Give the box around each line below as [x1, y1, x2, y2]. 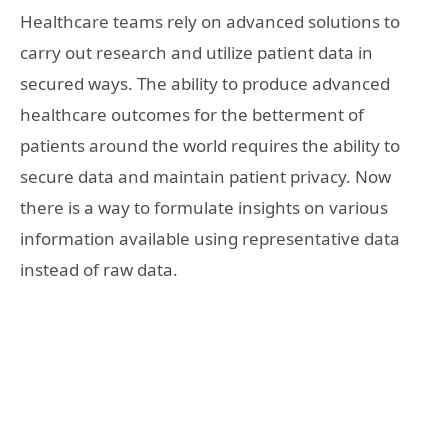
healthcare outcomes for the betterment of [20, 103, 364, 126]
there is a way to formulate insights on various [20, 196, 388, 219]
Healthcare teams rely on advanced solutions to [20, 10, 400, 33]
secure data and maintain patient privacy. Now [20, 165, 391, 188]
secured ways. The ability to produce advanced [20, 72, 390, 95]
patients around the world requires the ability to [20, 134, 400, 157]
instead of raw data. [20, 258, 178, 281]
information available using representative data [20, 227, 400, 250]
